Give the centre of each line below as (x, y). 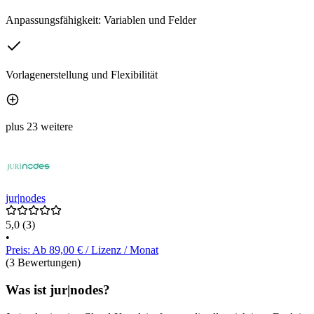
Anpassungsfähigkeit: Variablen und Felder (101, 20)
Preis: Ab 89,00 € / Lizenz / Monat (82, 250)
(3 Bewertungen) (43, 263)
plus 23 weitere (39, 127)
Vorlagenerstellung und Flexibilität (82, 75)
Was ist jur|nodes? (58, 289)
